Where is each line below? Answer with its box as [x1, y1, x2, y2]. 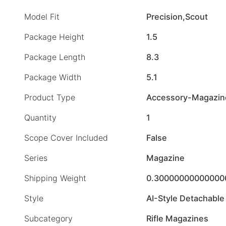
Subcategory [24, 213, 73, 224]
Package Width [24, 72, 81, 83]
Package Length [24, 52, 85, 63]
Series [24, 153, 47, 163]
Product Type [24, 92, 75, 103]
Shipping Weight [24, 173, 86, 184]
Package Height [24, 32, 84, 42]
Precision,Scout [146, 12, 208, 22]
